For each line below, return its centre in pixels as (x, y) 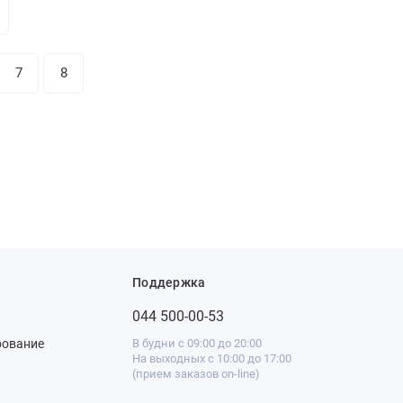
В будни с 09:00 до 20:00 (197, 343)
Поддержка (169, 282)
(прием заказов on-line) (196, 374)
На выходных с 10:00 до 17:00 (212, 358)
